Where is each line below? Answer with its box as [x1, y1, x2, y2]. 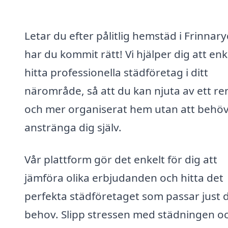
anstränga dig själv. [24, 120, 122, 134]
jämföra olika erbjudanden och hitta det [24, 170, 223, 185]
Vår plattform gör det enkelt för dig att [24, 152, 217, 167]
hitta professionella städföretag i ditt [24, 65, 208, 79]
